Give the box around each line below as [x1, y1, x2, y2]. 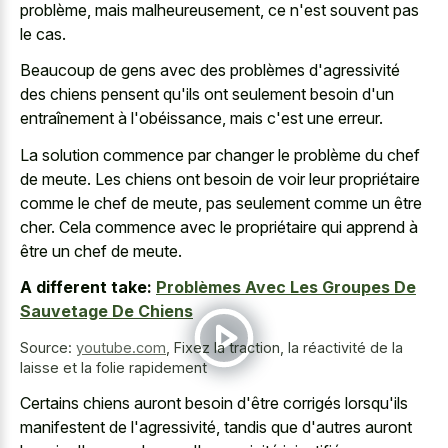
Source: [20, 339, 76, 357]
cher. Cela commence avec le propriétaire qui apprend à [20, 216, 418, 237]
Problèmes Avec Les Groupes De [156, 277, 416, 298]
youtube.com [76, 339, 166, 357]
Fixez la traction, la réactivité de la [174, 339, 403, 357]
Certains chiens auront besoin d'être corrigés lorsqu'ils [20, 392, 408, 413]
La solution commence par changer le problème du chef [20, 144, 420, 165]
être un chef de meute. [20, 240, 182, 261]
